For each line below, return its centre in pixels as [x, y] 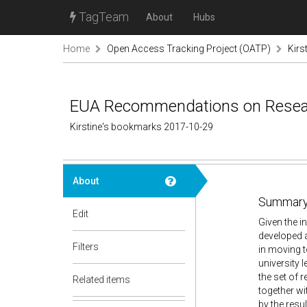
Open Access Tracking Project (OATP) [189, 49]
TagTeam [102, 17]
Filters [86, 247]
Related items [101, 280]
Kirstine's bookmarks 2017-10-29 [142, 127]
